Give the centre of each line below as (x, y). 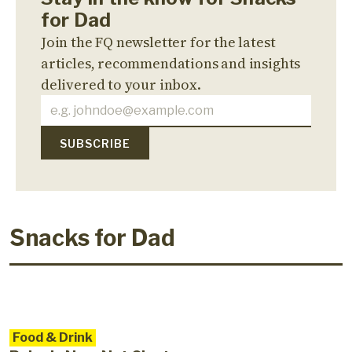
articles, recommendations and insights (171, 63)
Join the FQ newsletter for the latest (158, 42)
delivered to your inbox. (121, 84)
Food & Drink (53, 337)
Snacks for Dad (92, 237)
